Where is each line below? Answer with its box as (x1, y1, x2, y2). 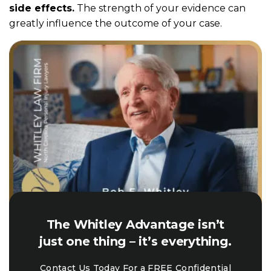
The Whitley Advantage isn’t (46, 217, 225, 232)
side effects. (9, 2, 74, 14)
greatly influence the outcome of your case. (9, 18, 222, 29)
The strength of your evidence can (74, 2, 246, 14)
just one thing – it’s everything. (39, 234, 232, 249)
